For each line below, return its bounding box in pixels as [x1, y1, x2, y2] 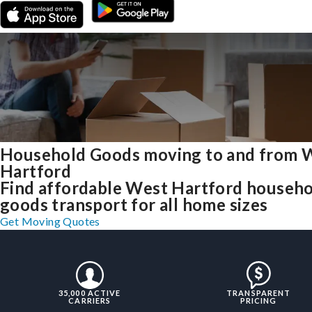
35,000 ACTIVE [58, 288, 121, 298]
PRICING [240, 296, 277, 306]
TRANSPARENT [226, 288, 291, 298]
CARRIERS [68, 296, 111, 306]
